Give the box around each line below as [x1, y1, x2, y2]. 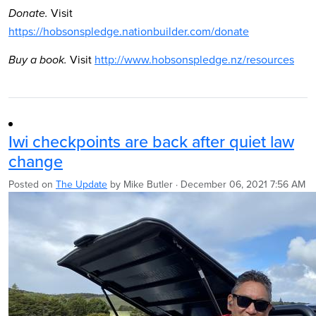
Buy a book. [8, 54, 67, 67]
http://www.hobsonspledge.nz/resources [95, 51, 294, 67]
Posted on [8, 177, 56, 191]
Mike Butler [123, 177, 173, 191]
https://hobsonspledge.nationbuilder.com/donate [8, 23, 249, 39]
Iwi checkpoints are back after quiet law [8, 130, 294, 153]
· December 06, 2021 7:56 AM [173, 177, 305, 191]
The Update [56, 177, 107, 191]
